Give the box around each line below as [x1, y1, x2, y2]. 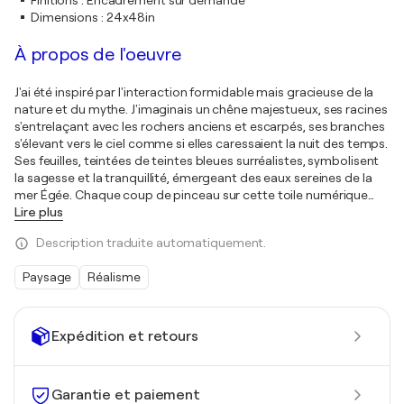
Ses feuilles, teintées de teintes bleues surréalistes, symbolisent [14, 153, 380, 168]
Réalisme [87, 270, 141, 284]
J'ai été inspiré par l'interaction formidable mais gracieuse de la [14, 85, 374, 99]
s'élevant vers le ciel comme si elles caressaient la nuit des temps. [14, 136, 389, 151]
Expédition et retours [51, 327, 198, 344]
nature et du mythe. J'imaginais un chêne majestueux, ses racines [14, 102, 388, 116]
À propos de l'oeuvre [14, 44, 181, 65]
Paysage [23, 270, 72, 284]
